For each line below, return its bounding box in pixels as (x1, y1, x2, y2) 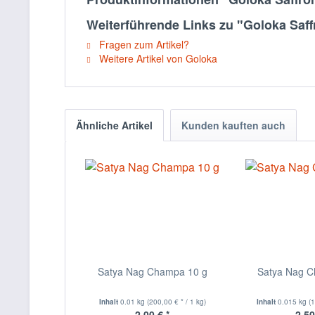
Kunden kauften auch (181, 118, 285, 132)
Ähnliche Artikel (76, 118, 153, 132)
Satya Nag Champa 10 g (97, 264, 207, 278)
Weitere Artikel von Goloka (96, 51, 217, 65)
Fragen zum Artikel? (96, 37, 189, 51)
